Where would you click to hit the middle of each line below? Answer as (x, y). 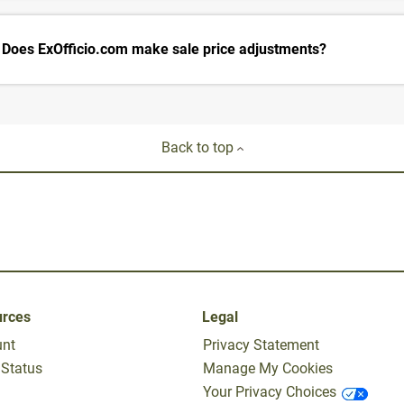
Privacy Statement (261, 345)
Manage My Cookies (268, 369)
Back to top (199, 148)
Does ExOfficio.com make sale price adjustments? (164, 50)
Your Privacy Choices (270, 392)
